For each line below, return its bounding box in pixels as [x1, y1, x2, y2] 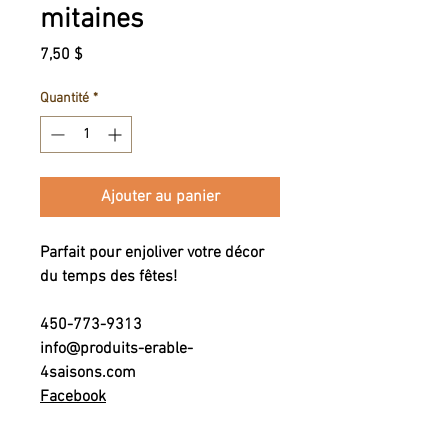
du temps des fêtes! [40, 267, 177, 287]
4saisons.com [40, 363, 136, 383]
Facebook [40, 387, 106, 407]
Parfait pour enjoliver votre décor [40, 243, 264, 263]
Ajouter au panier [100, 187, 220, 207]
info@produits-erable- [40, 339, 193, 359]
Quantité [40, 90, 89, 107]
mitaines [40, 3, 143, 37]
